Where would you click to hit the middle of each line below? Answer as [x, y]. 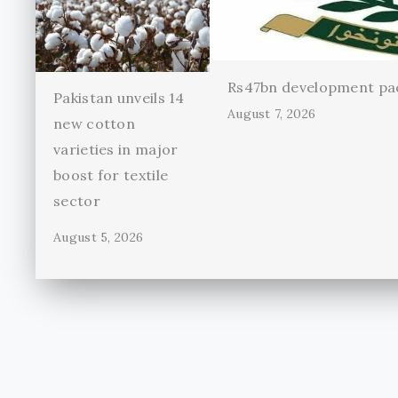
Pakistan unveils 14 [119, 97]
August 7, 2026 [271, 113]
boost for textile [111, 175]
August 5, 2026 [99, 237]
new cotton [95, 123]
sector [77, 200]
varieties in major [116, 149]
